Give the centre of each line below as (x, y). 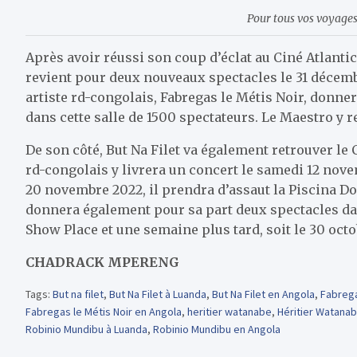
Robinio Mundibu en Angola (217, 330)
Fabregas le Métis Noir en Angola (104, 312)
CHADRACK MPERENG (102, 263)
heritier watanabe (229, 312)
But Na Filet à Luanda (158, 294)
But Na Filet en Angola (263, 294)
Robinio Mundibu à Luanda (86, 330)
